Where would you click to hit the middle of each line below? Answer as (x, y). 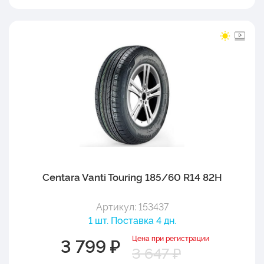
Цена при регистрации (171, 237)
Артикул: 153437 (132, 206)
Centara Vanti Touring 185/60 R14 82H (132, 176)
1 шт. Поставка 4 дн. (132, 220)
